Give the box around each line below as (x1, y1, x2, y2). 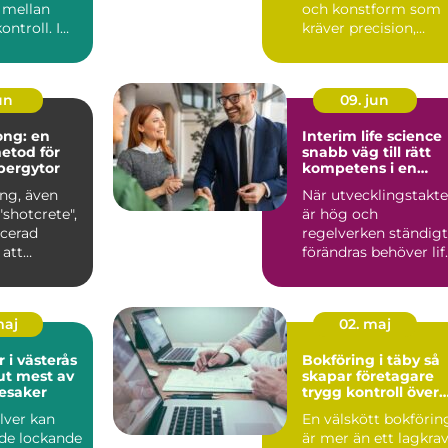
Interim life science (302, 126, 442, 145)
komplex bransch (302, 174, 429, 193)
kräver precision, (302, 18, 416, 37)
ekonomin (302, 398, 377, 417)
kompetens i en (302, 158, 417, 177)
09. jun (340, 90, 389, 109)
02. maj (338, 314, 391, 333)
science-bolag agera (302, 261, 442, 280)
